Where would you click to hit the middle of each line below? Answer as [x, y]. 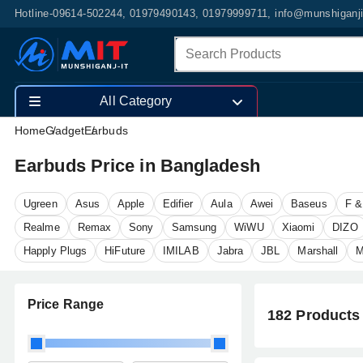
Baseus [309, 204]
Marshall [318, 251]
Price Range [66, 304]
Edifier [178, 204]
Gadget [65, 130]
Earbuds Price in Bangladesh [137, 166]
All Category [136, 101]
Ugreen [41, 204]
